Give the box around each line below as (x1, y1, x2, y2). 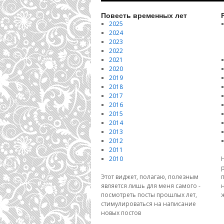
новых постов (101, 208, 141, 217)
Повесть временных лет (101, 10, 187, 20)
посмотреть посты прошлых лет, (101, 190, 197, 199)
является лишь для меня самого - (101, 181, 200, 190)
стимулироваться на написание (101, 199, 196, 208)
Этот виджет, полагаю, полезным (101, 172, 198, 181)
